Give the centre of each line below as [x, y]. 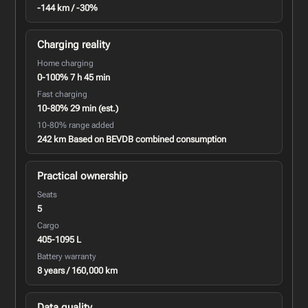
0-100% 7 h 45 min [74, 77]
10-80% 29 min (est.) [78, 108]
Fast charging [63, 94]
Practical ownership [83, 176]
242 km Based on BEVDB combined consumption [132, 139]
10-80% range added [76, 125]
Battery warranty [67, 256]
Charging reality [74, 44]
